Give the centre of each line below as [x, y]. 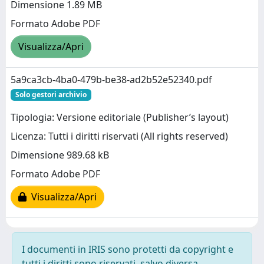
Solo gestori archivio [51, 95]
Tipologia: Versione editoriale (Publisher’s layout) [120, 118]
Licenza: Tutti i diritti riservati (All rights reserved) [119, 136]
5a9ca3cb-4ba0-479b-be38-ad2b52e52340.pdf [111, 80]
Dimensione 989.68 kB [60, 155]
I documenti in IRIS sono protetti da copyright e [128, 249]
